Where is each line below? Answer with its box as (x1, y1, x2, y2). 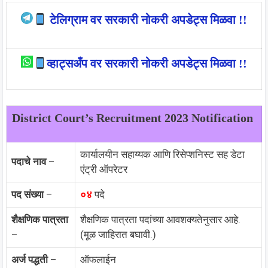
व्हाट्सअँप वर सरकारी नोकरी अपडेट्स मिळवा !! (46, 57, 247, 70)
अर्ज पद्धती (11, 253, 48, 266)
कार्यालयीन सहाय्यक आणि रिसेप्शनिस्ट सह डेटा (80, 148, 245, 160)
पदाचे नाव (11, 155, 46, 167)
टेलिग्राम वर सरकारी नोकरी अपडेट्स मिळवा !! (46, 13, 247, 26)
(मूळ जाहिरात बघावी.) (80, 228, 156, 240)
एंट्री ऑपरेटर (80, 163, 127, 175)
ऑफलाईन (80, 253, 116, 266)
